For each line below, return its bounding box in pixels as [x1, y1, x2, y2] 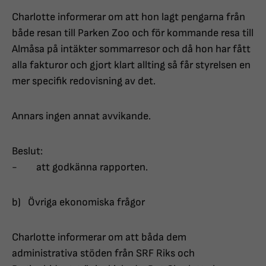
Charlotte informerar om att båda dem [12, 231, 186, 244]
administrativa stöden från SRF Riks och [12, 247, 195, 260]
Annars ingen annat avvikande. [12, 110, 151, 123]
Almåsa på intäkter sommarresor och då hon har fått [12, 43, 251, 56]
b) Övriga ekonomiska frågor [12, 196, 145, 209]
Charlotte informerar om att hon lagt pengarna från [12, 11, 245, 24]
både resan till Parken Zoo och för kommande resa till [12, 27, 254, 40]
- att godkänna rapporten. [12, 161, 153, 174]
